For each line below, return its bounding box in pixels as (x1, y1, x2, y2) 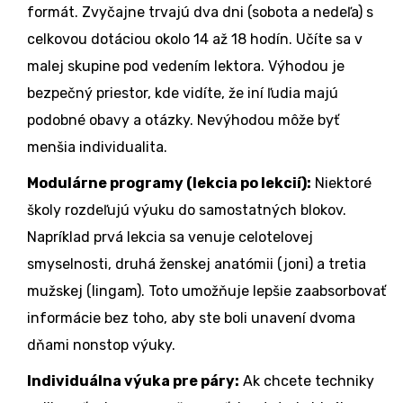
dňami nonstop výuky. (27, 336, 175, 354)
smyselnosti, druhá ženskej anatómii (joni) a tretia (27, 255, 366, 273)
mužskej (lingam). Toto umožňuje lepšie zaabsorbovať (27, 282, 386, 300)
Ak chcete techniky (239, 372, 374, 390)
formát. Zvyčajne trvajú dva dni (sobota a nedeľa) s (27, 4, 373, 22)
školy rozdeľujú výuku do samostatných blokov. (27, 201, 346, 219)
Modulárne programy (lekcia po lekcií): (27, 175, 311, 193)
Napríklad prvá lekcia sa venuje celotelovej (27, 228, 313, 246)
